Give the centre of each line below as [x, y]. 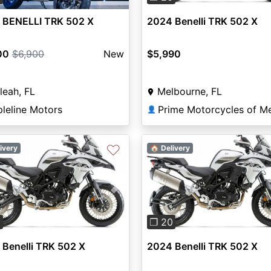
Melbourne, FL [189, 92]
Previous [174, 191]
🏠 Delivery [170, 148]
